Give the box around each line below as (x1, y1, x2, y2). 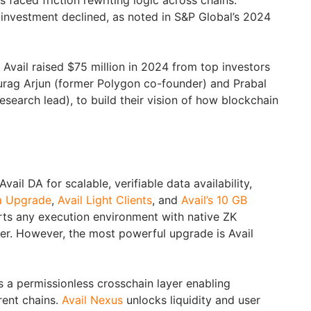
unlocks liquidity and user (123, 293, 260, 307)
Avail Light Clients (58, 193, 152, 207)
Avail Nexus (62, 293, 123, 307)
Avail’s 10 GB (181, 193, 247, 207)
